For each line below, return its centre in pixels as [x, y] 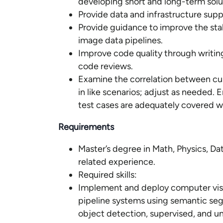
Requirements [86, 127]
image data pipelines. [120, 40]
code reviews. [106, 66]
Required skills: [108, 175]
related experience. [117, 162]
